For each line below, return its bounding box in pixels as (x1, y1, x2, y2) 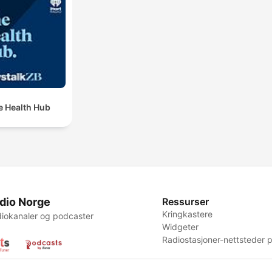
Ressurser (162, 195, 209, 208)
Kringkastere (162, 209, 213, 220)
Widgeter (162, 222, 199, 233)
